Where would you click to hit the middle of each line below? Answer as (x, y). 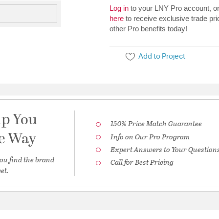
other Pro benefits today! (148, 29)
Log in (119, 8)
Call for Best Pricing (142, 162)
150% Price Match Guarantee (156, 123)
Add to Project (162, 57)
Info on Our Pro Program (150, 136)
